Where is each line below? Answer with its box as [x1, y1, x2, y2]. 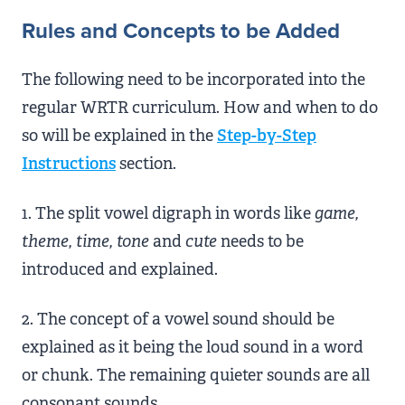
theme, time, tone [22, 231, 149, 252]
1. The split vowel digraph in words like [22, 202, 315, 224]
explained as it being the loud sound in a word [22, 336, 363, 358]
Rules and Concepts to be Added [22, 18, 340, 44]
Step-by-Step [217, 125, 316, 146]
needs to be [217, 231, 304, 252]
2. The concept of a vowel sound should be [22, 308, 334, 330]
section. [116, 153, 176, 174]
